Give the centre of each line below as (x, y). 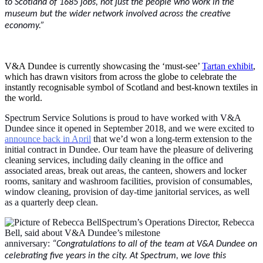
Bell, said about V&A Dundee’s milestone (82, 232)
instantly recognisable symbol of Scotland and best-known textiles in (131, 87)
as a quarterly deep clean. (51, 202)
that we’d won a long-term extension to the (171, 139)
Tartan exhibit (227, 66)
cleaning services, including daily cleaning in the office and (114, 160)
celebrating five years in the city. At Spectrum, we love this (115, 256)
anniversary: (28, 243)
